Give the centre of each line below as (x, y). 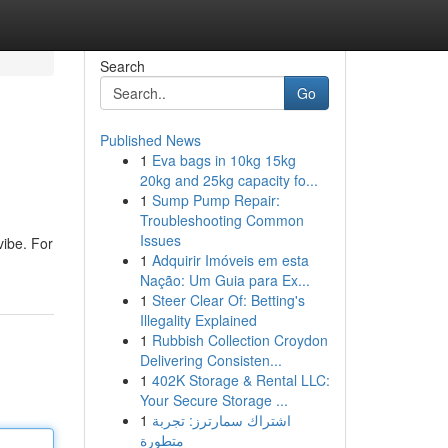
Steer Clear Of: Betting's (228, 300)
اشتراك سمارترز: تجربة (221, 420)
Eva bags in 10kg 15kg (223, 160)
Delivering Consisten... (210, 360)
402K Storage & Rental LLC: (240, 380)
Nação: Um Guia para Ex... (224, 280)
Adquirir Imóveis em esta (230, 260)
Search (122, 66)
